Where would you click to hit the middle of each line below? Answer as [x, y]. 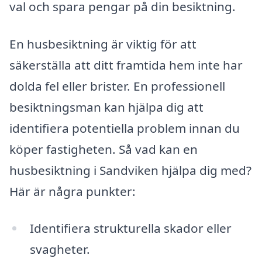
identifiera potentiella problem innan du [125, 128]
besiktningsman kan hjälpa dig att [106, 107]
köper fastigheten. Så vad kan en [104, 149]
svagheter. [60, 249]
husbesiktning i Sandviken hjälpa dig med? [130, 170]
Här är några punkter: [73, 191]
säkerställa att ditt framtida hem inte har [126, 65]
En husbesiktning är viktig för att [103, 44]
